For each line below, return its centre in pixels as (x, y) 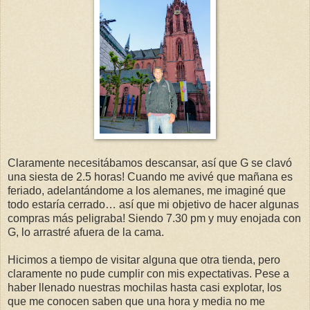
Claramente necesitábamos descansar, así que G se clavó (150, 163)
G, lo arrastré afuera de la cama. (86, 232)
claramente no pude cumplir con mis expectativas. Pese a (148, 273)
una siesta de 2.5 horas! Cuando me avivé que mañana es (150, 176)
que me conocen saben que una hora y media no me (136, 301)
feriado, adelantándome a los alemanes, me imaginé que (147, 190)
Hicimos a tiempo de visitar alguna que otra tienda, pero (144, 259)
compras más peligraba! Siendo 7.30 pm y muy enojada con (154, 218)
